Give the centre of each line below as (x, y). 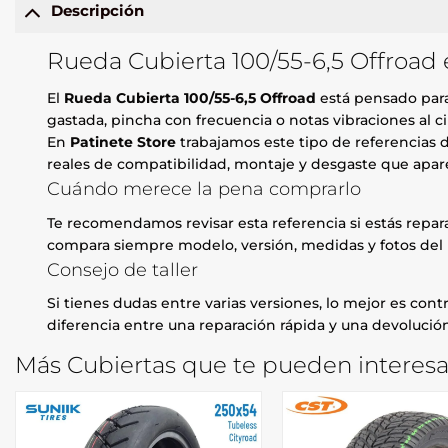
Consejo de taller (123, 269)
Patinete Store (123, 141)
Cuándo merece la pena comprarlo (204, 188)
